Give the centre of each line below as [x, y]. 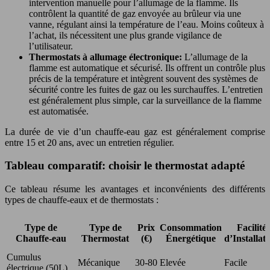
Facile [236, 262]
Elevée [173, 262]
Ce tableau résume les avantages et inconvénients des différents [135, 189]
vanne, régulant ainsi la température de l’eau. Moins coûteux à [146, 24]
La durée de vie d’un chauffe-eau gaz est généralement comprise [135, 131]
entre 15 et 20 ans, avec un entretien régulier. [89, 142]
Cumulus [24, 257]
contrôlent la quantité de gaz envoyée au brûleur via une [135, 13]
